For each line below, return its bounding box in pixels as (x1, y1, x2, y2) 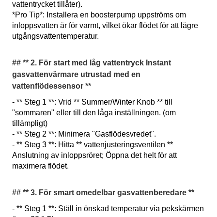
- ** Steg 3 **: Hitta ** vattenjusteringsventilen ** (12, 140, 173, 149)
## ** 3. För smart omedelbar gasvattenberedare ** (12, 188, 198, 197)
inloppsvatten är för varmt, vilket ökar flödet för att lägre (12, 21, 198, 30)
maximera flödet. (12, 162, 73, 170)
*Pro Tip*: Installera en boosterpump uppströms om (12, 11, 186, 19)
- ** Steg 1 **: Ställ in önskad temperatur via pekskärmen (12, 204, 204, 213)
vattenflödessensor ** (12, 82, 95, 90)
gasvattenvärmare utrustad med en (12, 70, 140, 78)
